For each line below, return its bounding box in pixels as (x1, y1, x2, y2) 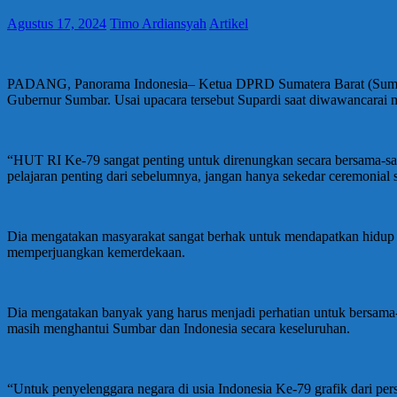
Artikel (209, 15, 248, 31)
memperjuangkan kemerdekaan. (7, 244, 185, 260)
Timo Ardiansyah (110, 15, 206, 31)
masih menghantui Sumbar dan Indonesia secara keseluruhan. (7, 320, 350, 336)
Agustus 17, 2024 (7, 15, 106, 31)
